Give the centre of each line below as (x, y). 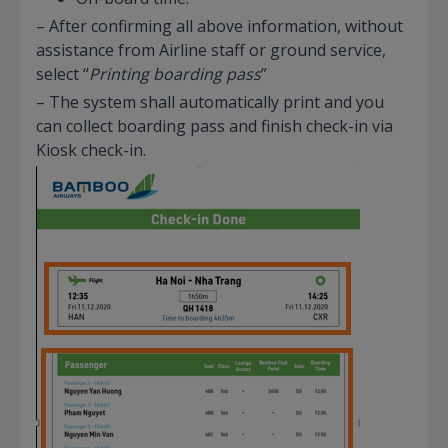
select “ (62, 73)
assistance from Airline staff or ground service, (211, 49)
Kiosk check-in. (91, 149)
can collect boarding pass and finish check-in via (214, 125)
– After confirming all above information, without (219, 25)
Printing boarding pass (175, 73)
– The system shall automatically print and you (210, 101)
